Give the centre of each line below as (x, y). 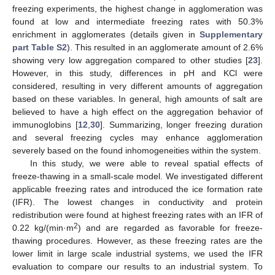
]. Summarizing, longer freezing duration (181, 125)
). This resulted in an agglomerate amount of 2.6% (165, 48)
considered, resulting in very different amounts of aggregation (137, 86)
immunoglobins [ (45, 125)
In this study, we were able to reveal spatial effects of (146, 164)
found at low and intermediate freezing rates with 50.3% (137, 22)
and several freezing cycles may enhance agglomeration (137, 138)
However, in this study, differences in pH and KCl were (137, 73)
